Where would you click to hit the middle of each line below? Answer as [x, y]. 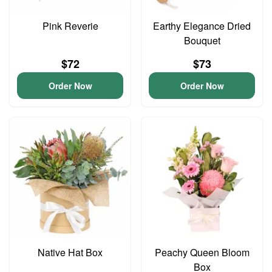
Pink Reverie [70, 26]
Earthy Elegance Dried [202, 26]
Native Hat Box [70, 252]
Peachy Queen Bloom [202, 252]
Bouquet [202, 40]
